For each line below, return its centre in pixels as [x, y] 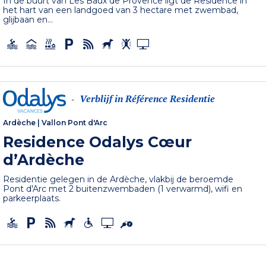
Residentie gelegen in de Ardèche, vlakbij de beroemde [118, 179]
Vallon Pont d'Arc [75, 122]
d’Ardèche [44, 159]
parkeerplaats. [32, 198]
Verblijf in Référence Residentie [148, 99]
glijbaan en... [28, 20]
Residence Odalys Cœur [98, 142]
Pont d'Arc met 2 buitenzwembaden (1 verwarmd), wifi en [123, 189]
